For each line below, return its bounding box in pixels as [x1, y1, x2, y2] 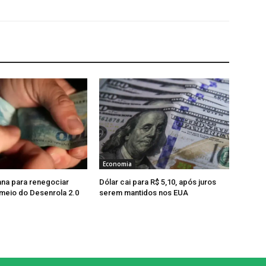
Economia [103, 160, 132, 169]
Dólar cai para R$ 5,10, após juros [99, 178, 217, 187]
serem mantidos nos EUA [99, 188, 189, 198]
